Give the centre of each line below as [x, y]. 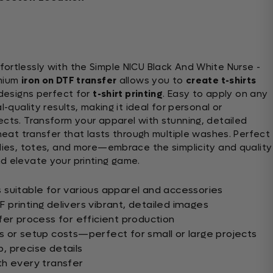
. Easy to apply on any [215, 94]
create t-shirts [221, 80]
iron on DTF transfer [69, 80]
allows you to [151, 80]
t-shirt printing [128, 94]
